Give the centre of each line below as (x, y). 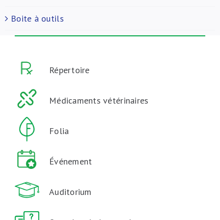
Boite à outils (37, 18)
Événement (70, 161)
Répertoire (69, 70)
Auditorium (70, 192)
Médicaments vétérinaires (99, 100)
